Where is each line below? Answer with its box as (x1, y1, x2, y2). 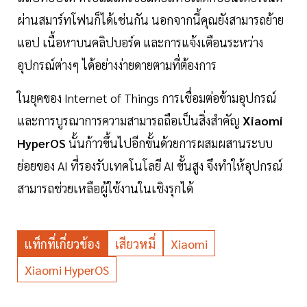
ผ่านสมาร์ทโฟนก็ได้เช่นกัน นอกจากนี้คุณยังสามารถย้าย (17, 12, 284, 28)
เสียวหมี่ (115, 236, 156, 252)
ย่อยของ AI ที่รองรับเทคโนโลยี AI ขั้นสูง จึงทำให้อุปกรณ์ (17, 158, 282, 174)
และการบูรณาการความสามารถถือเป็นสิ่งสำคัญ (17, 112, 240, 129)
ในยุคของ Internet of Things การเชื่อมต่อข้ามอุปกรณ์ (17, 90, 276, 106)
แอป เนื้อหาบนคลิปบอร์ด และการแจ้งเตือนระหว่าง (17, 34, 263, 51)
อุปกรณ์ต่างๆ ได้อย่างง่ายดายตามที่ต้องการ (17, 57, 217, 73)
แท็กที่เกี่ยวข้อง (25, 236, 100, 252)
